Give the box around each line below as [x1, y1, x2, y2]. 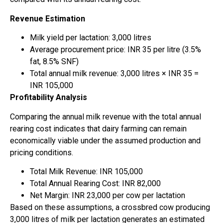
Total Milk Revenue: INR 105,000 [30, 166, 143, 176]
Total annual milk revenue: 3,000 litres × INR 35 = [30, 69, 199, 79]
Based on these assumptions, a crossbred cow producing [10, 202, 210, 212]
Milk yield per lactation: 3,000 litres [30, 33, 151, 43]
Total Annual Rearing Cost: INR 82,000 [30, 178, 161, 188]
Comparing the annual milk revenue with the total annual [10, 111, 201, 121]
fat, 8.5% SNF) [30, 57, 79, 67]
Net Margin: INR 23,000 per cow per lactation [30, 190, 185, 200]
